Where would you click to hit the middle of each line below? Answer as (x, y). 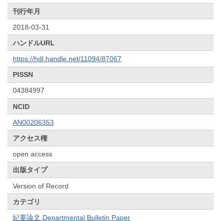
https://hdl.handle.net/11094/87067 (67, 59)
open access (33, 154)
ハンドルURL (34, 43)
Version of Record (41, 186)
